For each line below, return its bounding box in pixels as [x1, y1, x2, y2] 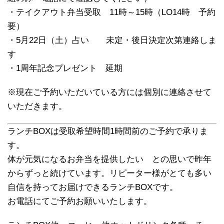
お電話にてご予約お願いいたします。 [7, 196, 152, 206]
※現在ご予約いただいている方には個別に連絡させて [7, 87, 211, 97]
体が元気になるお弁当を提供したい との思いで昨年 [7, 154, 211, 164]
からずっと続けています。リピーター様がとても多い [7, 168, 211, 178]
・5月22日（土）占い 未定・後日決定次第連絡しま [7, 35, 216, 45]
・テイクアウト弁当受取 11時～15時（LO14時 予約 [7, 7, 215, 17]
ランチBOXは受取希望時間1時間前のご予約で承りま [7, 126, 208, 136]
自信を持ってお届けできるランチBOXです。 [7, 182, 178, 192]
